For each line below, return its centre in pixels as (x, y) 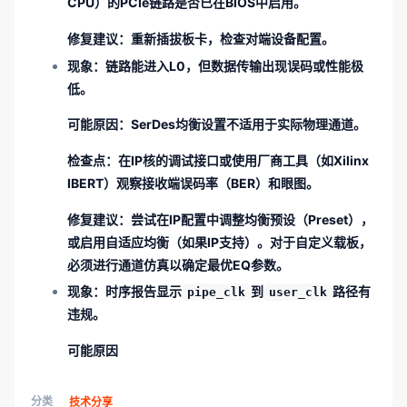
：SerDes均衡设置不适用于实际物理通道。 (242, 124)
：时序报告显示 (137, 292)
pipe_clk (216, 293)
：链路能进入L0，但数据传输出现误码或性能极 (228, 65)
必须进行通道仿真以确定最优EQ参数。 (178, 264)
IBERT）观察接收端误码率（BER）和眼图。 (193, 183)
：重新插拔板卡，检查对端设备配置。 (226, 38)
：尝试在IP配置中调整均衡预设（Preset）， (246, 219)
